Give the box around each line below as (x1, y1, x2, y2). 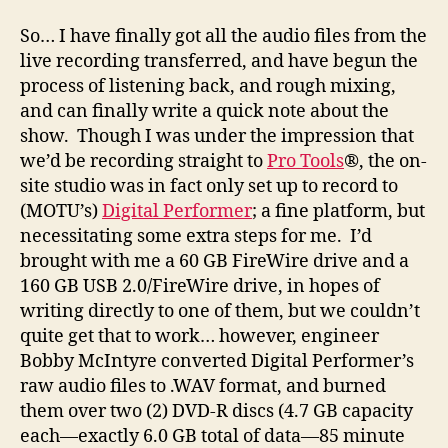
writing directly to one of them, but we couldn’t (20, 299, 420, 323)
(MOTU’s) (20, 199, 102, 223)
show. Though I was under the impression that (20, 124, 414, 148)
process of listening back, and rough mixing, (20, 74, 396, 98)
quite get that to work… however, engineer (20, 324, 379, 348)
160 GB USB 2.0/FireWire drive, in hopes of (20, 274, 380, 298)
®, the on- (344, 149, 427, 173)
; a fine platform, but (252, 199, 425, 223)
